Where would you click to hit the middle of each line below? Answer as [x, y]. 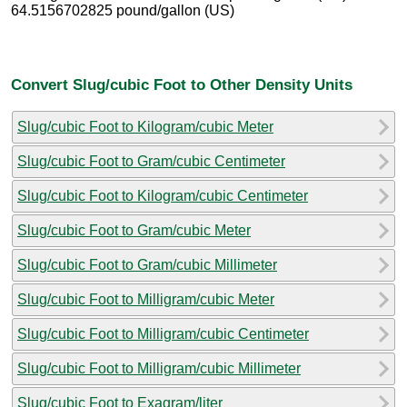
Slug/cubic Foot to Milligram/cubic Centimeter [163, 333]
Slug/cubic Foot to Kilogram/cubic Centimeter [163, 195]
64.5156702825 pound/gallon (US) [123, 11]
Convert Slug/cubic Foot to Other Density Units [182, 84]
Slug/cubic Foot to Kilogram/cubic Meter [145, 126]
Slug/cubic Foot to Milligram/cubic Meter [146, 299]
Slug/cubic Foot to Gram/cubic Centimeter [151, 161]
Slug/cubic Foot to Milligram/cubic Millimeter [159, 368]
